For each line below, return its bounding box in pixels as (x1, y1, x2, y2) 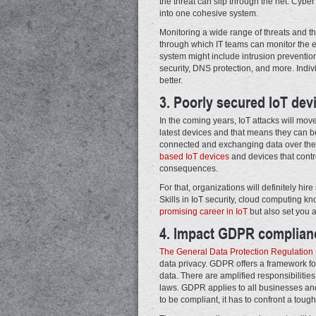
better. (159, 75, 183, 85)
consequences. (159, 163, 218, 174)
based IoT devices (159, 151, 229, 162)
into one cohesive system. (159, 8, 258, 18)
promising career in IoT (159, 206, 248, 217)
